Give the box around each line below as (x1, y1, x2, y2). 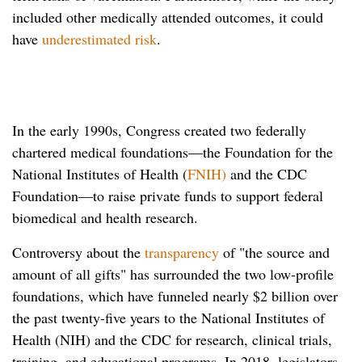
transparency (145, 242, 219, 262)
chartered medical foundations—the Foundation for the (12, 141, 333, 162)
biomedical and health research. (12, 207, 203, 227)
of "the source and (219, 242, 330, 262)
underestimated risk (42, 28, 157, 48)
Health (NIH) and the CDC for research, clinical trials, (12, 329, 332, 349)
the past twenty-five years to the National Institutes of (12, 307, 325, 327)
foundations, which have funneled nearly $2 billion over (12, 285, 338, 305)
